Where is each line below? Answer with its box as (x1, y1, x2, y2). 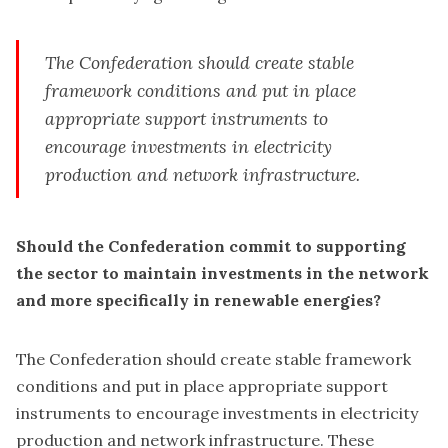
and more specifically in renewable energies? (16, 290, 381, 311)
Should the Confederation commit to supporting (16, 236, 406, 257)
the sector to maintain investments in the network (16, 263, 429, 284)
